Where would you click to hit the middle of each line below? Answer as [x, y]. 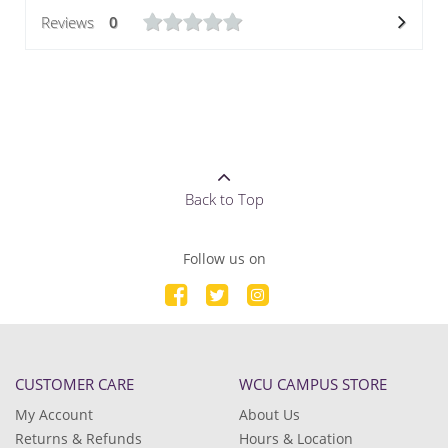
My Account [54, 414]
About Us [269, 414]
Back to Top [224, 199]
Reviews [67, 22]
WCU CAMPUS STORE [313, 384]
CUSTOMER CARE [74, 384]
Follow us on [224, 258]
